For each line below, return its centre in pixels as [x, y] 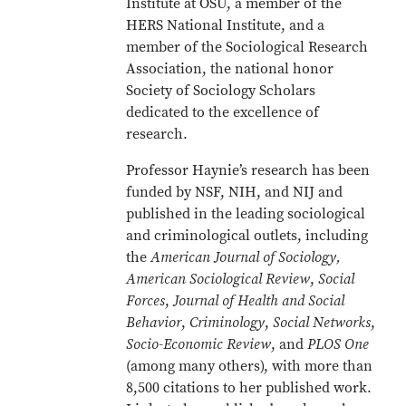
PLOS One [338, 344]
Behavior [154, 323]
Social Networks [322, 323]
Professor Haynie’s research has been [248, 170]
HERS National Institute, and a [226, 25]
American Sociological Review [218, 279]
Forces [146, 301]
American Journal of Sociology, [246, 257]
